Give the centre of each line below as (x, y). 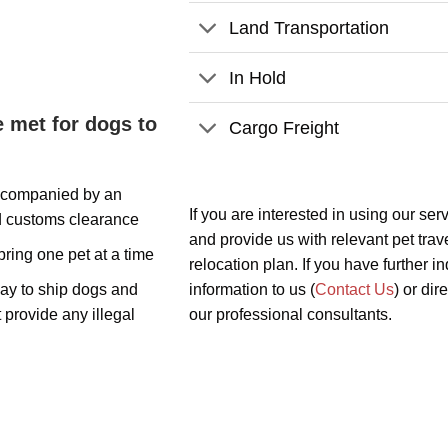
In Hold (258, 77)
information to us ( (251, 290)
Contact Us (354, 290)
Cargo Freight (284, 127)
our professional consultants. (290, 315)
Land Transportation (309, 27)
